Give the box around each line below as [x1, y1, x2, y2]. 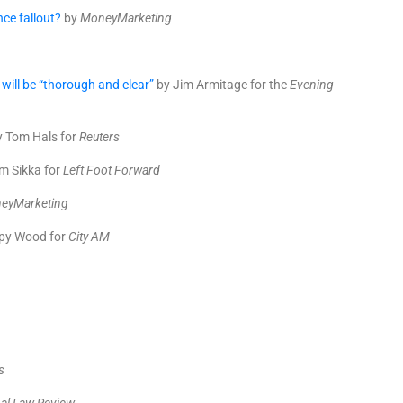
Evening [287, 77, 334, 92]
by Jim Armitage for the [154, 77, 287, 92]
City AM [68, 229, 110, 244]
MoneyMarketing [80, 11, 172, 25]
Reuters [79, 130, 120, 144]
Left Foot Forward [63, 163, 160, 177]
